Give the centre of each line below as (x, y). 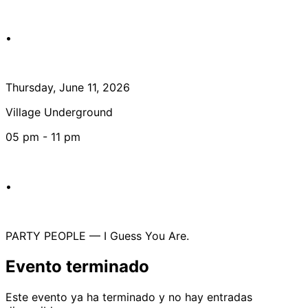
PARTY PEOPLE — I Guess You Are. (97, 236)
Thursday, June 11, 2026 (68, 88)
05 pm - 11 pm (43, 137)
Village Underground (59, 112)
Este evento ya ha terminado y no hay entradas (129, 297)
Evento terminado (77, 267)
